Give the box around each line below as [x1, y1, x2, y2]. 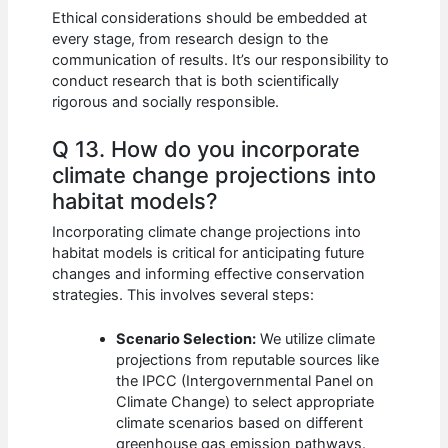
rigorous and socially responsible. [52, 92, 280, 111]
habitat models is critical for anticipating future [52, 243, 365, 262]
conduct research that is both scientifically [52, 71, 340, 90]
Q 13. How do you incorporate [52, 136, 361, 163]
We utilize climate [256, 329, 376, 348]
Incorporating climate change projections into [52, 222, 362, 241]
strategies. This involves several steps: [52, 285, 315, 304]
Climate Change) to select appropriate [116, 392, 375, 411]
